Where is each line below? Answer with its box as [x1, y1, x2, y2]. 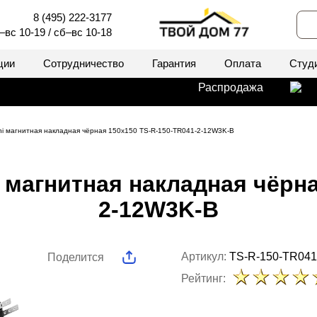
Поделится [47, 251, 104, 263]
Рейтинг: [181, 272, 226, 284]
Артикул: [181, 250, 229, 263]
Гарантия [152, 57, 196, 69]
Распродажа [198, 81, 263, 93]
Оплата [224, 57, 261, 69]
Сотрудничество [43, 57, 124, 69]
